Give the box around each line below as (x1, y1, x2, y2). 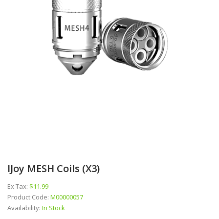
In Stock (42, 203, 65, 212)
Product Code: (7, 192, 50, 201)
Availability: (7, 203, 42, 212)
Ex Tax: (7, 181, 29, 191)
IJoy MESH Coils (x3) (7, 161, 100, 175)
